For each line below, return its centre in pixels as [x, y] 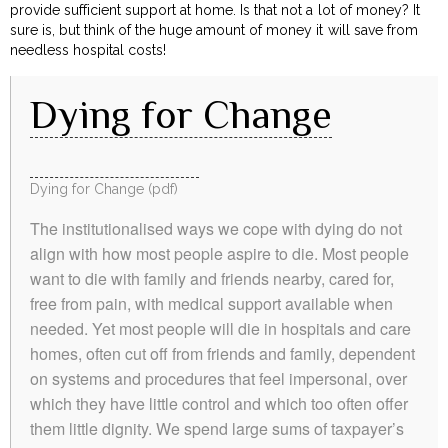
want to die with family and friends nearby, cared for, [212, 278]
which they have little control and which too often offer [219, 403]
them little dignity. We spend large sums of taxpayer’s [217, 428]
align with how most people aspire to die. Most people [219, 253]
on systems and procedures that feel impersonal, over [218, 378]
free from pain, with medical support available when [211, 303]
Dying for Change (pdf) [104, 188]
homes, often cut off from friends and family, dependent [222, 353]
